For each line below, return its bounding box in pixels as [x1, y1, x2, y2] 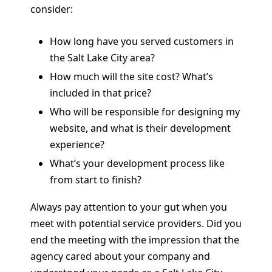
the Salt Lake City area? [50, 50, 155, 64]
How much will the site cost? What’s [50, 69, 213, 83]
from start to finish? [50, 172, 141, 186]
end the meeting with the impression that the [30, 233, 239, 246]
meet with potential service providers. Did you [30, 216, 242, 230]
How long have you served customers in [50, 34, 234, 48]
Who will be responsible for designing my [50, 104, 240, 118]
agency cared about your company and [30, 249, 210, 263]
